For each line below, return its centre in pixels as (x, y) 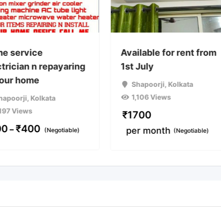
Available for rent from (168, 53)
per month (148, 131)
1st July (137, 67)
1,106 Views (152, 97)
